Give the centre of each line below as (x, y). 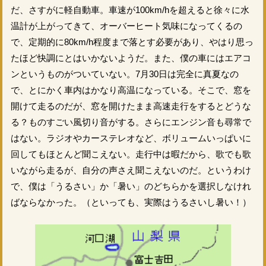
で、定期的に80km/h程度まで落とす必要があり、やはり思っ (132, 42)
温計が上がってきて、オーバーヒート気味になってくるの (126, 26)
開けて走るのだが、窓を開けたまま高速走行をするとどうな (131, 106)
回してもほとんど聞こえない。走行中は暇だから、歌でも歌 (131, 154)
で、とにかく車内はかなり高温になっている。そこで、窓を (131, 90)
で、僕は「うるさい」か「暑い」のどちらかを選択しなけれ (131, 186)
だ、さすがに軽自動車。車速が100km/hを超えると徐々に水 (130, 9)
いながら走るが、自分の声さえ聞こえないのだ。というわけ (131, 170)
